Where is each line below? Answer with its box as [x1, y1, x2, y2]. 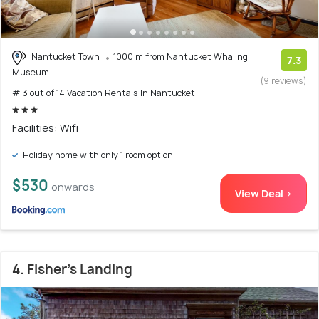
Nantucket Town [29, 51, 102, 63]
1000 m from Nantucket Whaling [113, 51, 248, 63]
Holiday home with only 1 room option [21, 148, 173, 161]
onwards [51, 179, 95, 194]
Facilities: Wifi [12, 120, 78, 135]
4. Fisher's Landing [12, 260, 132, 278]
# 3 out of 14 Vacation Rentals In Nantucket [12, 86, 195, 99]
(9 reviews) [261, 75, 307, 88]
